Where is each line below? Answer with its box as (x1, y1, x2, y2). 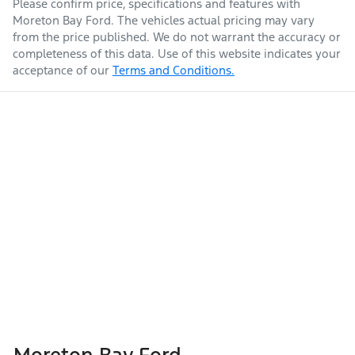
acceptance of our (13, 62, 109, 78)
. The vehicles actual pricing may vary (111, 12, 315, 28)
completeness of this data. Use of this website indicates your (13, 45, 341, 61)
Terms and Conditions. (113, 62, 235, 78)
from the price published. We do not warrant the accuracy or (13, 29, 341, 44)
